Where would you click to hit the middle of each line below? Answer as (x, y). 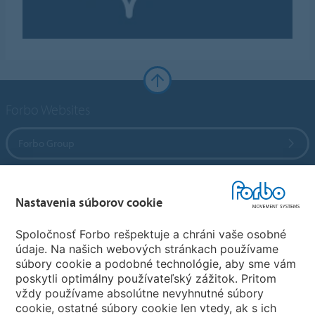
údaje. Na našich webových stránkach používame (147, 249)
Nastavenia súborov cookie (89, 202)
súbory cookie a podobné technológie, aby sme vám (156, 263)
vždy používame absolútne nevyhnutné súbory (140, 293)
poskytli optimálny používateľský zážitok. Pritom (146, 278)
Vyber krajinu (42, 285)
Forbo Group (47, 143)
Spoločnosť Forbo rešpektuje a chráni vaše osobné (151, 234)
